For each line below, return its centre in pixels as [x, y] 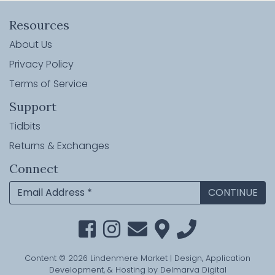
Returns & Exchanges [59, 145]
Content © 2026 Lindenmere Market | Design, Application [137, 258]
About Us [31, 45]
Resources [39, 25]
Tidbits [25, 126]
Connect [34, 168]
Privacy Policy [41, 64]
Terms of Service [48, 84]
